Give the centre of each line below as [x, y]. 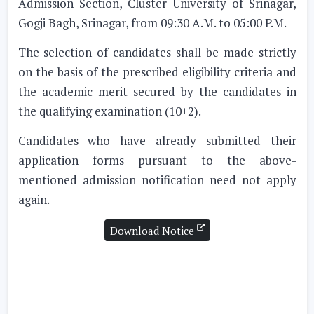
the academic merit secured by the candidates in [157, 91]
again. [34, 199]
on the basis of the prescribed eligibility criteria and [157, 72]
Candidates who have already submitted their [157, 141]
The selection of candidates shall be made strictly [157, 52]
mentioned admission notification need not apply [157, 180]
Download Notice [153, 230]
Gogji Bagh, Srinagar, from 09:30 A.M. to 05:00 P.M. [152, 23]
